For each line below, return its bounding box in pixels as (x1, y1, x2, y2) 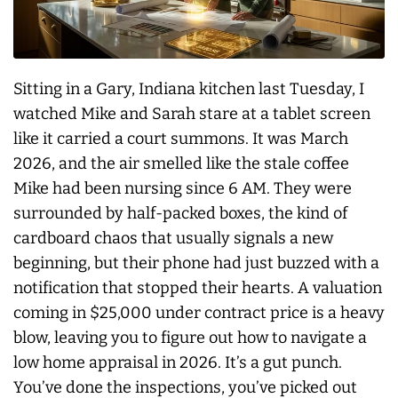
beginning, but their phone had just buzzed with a (13, 252, 379, 273)
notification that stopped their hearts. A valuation (13, 277, 382, 298)
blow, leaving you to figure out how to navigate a (13, 327, 367, 347)
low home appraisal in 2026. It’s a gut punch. (13, 352, 342, 372)
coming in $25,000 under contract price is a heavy (13, 302, 385, 322)
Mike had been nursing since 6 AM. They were (13, 178, 352, 198)
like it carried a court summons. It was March (13, 128, 348, 148)
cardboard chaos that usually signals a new (13, 227, 333, 248)
